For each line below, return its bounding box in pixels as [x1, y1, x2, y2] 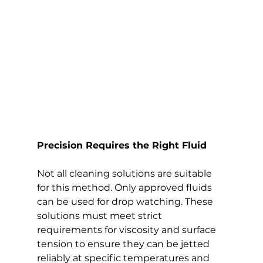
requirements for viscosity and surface [36, 224, 218, 236]
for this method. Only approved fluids [36, 182, 214, 194]
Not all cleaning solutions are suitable [36, 168, 214, 180]
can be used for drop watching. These [36, 196, 215, 208]
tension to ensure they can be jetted [36, 238, 212, 250]
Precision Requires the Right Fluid [36, 140, 207, 151]
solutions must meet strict [36, 210, 164, 222]
